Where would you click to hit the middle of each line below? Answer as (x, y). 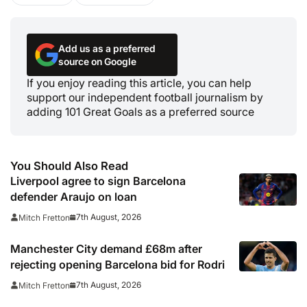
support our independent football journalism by (145, 97)
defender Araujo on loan (74, 196)
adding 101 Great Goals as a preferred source (140, 111)
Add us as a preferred (107, 48)
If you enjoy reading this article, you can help (139, 83)
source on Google (97, 61)
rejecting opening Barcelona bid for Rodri (118, 264)
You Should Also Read (69, 165)
